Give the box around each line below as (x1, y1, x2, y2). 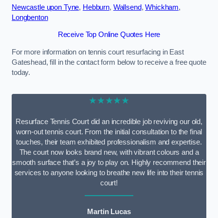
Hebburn (82, 3, 109, 11)
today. (12, 68, 31, 76)
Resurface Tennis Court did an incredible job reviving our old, (16, 117, 202, 126)
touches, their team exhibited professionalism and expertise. (16, 138, 202, 146)
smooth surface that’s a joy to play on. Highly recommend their (12, 158, 206, 166)
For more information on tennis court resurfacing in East (12, 48, 184, 56)
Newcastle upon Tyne (12, 3, 79, 11)
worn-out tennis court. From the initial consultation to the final (16, 127, 202, 136)
